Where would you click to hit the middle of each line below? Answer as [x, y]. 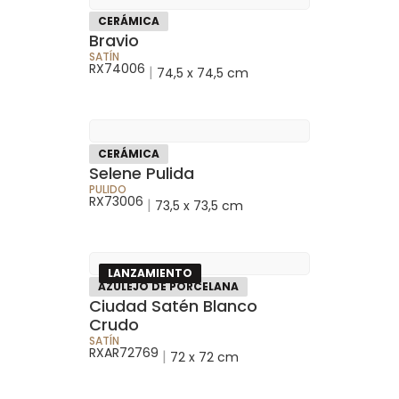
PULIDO [108, 189]
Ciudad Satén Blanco [173, 305]
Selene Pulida [142, 173]
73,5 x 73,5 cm [199, 205]
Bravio [114, 40]
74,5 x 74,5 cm [203, 73]
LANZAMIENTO [150, 273]
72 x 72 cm [204, 357]
